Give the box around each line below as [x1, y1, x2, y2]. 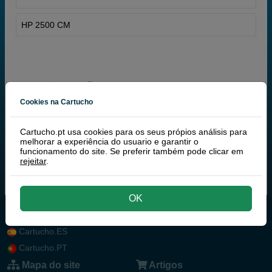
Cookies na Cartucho [20, 97, 93, 106]
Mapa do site [19, 259, 80, 270]
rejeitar [20, 155, 46, 166]
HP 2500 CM [21, 20, 70, 30]
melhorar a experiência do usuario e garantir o [20, 136, 199, 146]
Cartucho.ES [16, 226, 67, 236]
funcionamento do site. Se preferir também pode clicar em [20, 146, 243, 156]
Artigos [147, 259, 183, 270]
